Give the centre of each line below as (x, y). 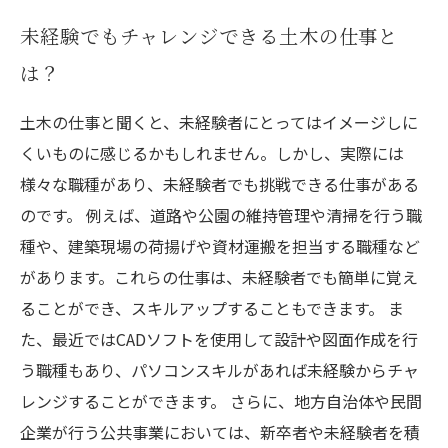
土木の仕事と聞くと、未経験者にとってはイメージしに (219, 122)
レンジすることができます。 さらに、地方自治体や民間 (221, 401)
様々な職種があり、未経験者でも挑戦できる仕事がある (219, 184)
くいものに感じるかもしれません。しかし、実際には (212, 153)
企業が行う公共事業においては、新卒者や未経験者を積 (220, 432)
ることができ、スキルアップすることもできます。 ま (212, 308)
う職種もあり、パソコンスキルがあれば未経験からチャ (219, 370)
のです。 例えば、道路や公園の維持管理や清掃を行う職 (221, 215)
